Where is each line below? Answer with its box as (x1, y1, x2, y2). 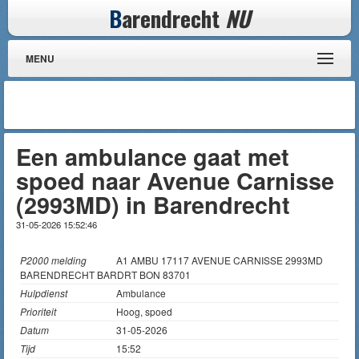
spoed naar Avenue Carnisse (16, 164, 334, 197)
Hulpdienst (20, 286, 67, 300)
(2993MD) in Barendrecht (16, 188, 290, 221)
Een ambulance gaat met (16, 140, 289, 173)
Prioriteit (20, 305, 56, 318)
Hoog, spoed (116, 305, 172, 318)
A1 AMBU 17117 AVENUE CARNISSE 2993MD (116, 253, 323, 267)
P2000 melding (20, 253, 87, 267)
